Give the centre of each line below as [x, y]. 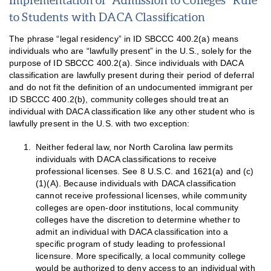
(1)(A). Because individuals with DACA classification [136, 183]
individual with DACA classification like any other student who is [132, 111]
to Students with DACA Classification [107, 17]
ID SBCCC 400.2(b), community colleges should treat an [119, 99]
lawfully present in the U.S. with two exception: [100, 123]
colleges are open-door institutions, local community [137, 207]
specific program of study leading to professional [130, 244]
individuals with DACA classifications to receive [126, 159]
